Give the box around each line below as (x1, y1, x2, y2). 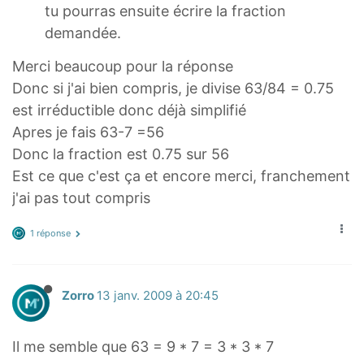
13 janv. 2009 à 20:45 (97, 288, 219, 304)
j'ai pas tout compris (12, 188, 150, 206)
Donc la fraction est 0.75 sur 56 (12, 145, 229, 162)
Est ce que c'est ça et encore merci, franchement (12, 167, 350, 184)
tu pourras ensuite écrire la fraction (45, 2, 286, 20)
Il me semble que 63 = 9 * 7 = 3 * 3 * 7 (12, 338, 274, 356)
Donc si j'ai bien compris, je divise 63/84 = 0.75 (12, 79, 334, 97)
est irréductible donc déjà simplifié (12, 101, 246, 119)
